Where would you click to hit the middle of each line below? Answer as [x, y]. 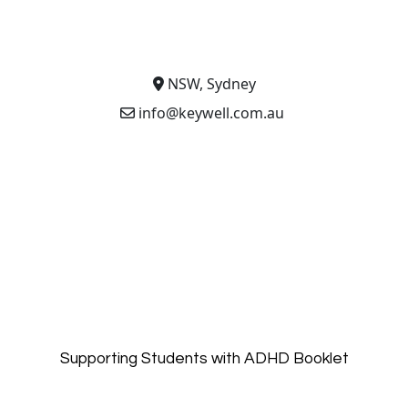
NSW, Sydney [209, 84]
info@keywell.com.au [211, 113]
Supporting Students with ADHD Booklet [204, 359]
